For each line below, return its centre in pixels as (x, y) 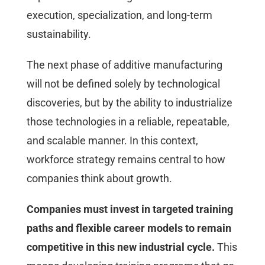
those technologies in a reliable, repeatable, (128, 121)
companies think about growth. (99, 178)
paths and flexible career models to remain (129, 228)
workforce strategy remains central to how (126, 159)
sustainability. (59, 34)
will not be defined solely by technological (123, 83)
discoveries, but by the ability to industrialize (130, 102)
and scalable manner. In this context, (112, 140)
